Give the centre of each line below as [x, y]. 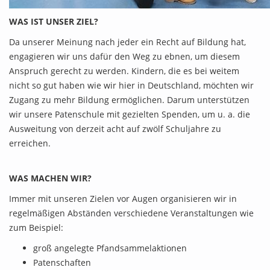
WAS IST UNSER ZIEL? [54, 21]
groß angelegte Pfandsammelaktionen [110, 248]
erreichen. [30, 143]
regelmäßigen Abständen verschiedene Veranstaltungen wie [131, 213]
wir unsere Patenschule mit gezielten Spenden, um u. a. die [130, 114]
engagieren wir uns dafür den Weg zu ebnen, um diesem [124, 56]
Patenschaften [62, 262]
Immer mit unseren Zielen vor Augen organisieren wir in [123, 199]
